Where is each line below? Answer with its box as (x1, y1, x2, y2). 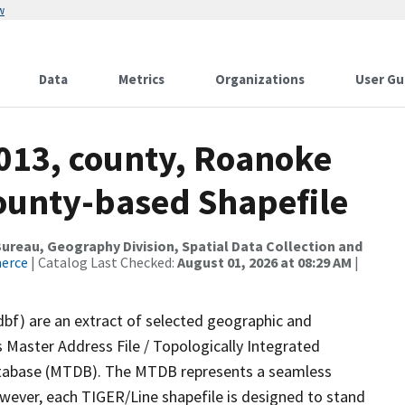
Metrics (118, 71, 165, 88)
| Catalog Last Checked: (28, 253, 177, 271)
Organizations (215, 71, 305, 88)
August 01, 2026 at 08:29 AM (177, 253, 352, 271)
